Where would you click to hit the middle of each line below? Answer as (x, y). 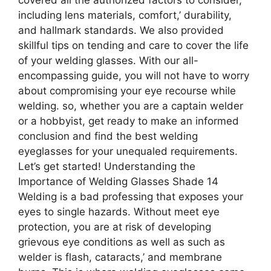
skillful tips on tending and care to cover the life (133, 45)
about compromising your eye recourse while (127, 90)
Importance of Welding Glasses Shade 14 (118, 181)
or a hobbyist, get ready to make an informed (129, 121)
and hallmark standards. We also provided (121, 30)
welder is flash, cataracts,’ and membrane (120, 257)
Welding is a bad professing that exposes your (131, 196)
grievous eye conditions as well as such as (122, 242)
